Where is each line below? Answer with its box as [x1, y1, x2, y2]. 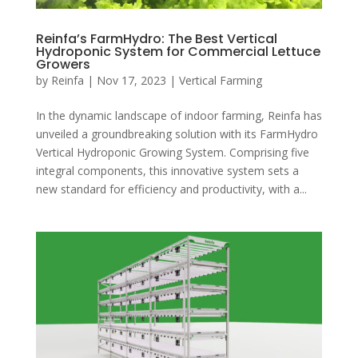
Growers [35, 55, 90, 74]
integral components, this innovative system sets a [35, 163, 299, 179]
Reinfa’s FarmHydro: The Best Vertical [35, 30, 277, 49]
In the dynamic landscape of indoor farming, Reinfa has [35, 108, 322, 124]
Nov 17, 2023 [96, 73, 166, 89]
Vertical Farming [178, 73, 262, 89]
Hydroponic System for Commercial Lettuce [35, 42, 320, 62]
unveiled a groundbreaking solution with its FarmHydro [35, 126, 318, 142]
